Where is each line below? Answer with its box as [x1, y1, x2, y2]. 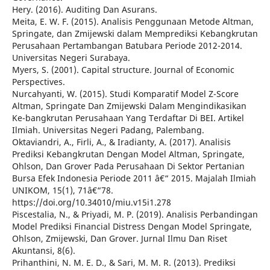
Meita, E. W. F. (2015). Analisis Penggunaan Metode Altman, [11, 16, 254, 28]
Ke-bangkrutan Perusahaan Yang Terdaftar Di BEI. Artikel [11, 112, 244, 124]
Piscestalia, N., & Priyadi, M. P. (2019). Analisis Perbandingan [11, 209, 258, 221]
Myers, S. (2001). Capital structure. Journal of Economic [11, 64, 234, 76]
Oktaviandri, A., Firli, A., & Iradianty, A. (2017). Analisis [11, 136, 231, 148]
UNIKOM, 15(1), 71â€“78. [11, 184, 113, 196]
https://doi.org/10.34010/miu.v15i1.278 [11, 196, 171, 209]
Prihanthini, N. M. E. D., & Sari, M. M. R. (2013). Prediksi [11, 257, 236, 269]
